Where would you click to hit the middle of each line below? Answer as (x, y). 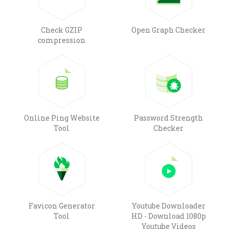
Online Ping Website (62, 118)
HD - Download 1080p (168, 216)
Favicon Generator (62, 205)
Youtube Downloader (168, 205)
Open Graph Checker (168, 30)
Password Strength (168, 118)
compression (62, 40)
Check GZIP (62, 30)
